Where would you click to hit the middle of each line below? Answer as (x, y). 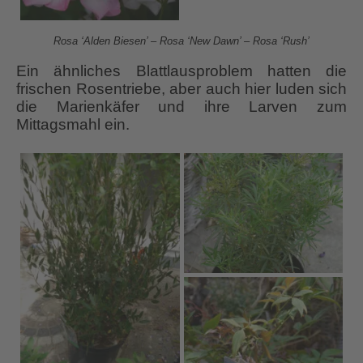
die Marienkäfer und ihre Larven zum (181, 107)
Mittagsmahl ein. (73, 125)
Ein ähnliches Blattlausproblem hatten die (181, 71)
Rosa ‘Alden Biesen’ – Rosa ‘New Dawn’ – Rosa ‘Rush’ (181, 41)
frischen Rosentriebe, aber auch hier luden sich (181, 89)
